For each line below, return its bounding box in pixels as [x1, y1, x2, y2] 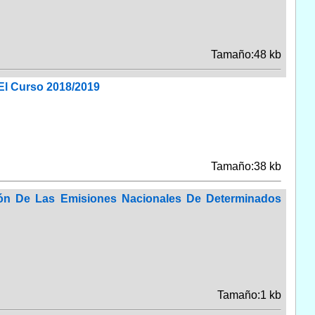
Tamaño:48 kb [210, 48, 281, 60]
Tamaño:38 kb [210, 160, 281, 172]
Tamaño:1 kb [217, 288, 281, 301]
